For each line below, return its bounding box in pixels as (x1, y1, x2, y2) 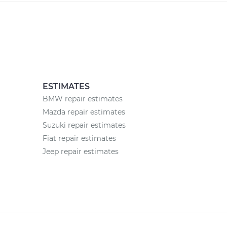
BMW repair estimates (42, 94, 123, 103)
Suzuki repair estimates (42, 121, 126, 130)
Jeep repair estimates (42, 147, 119, 156)
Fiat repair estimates (42, 134, 116, 143)
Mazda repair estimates (42, 107, 125, 117)
